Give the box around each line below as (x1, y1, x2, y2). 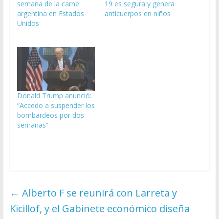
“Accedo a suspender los (17, 101, 95, 110)
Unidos (17, 18, 39, 28)
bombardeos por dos (17, 110, 84, 120)
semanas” (17, 120, 48, 130)
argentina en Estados (17, 8, 84, 18)
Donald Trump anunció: (17, 91, 91, 101)
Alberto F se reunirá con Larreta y (19, 186, 177, 200)
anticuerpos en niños (104, 8, 171, 18)
